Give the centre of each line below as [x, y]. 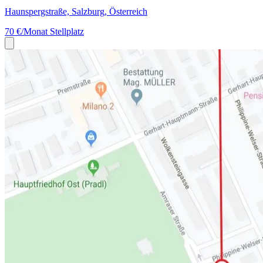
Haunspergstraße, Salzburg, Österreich [76, 11]
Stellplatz [67, 31]
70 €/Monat [27, 31]
